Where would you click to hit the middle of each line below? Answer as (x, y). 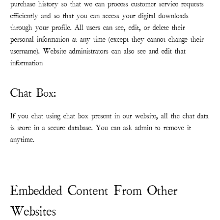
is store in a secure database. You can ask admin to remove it (101, 128)
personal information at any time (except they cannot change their (107, 40)
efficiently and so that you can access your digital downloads (100, 16)
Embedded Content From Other (94, 191)
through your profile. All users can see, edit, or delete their (98, 28)
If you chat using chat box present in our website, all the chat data (110, 116)
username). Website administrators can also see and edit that (98, 51)
